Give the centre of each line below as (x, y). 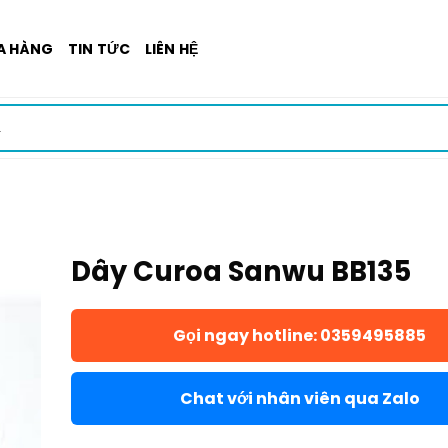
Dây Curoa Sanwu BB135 (240, 271)
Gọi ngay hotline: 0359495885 (300, 335)
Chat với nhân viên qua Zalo (299, 398)
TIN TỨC (99, 48)
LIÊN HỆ (171, 48)
